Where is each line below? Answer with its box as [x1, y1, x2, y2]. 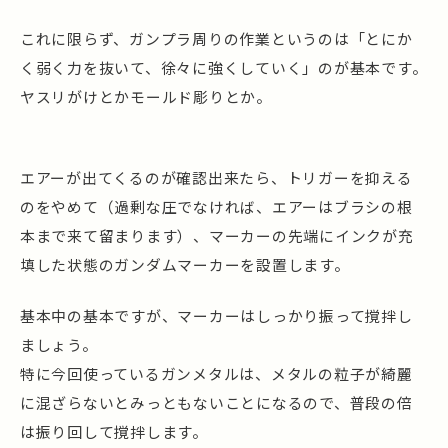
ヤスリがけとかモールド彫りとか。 [20, 86, 272, 108]
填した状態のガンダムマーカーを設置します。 [20, 253, 350, 275]
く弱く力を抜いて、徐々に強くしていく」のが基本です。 [20, 57, 428, 79]
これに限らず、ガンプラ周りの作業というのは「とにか [20, 28, 413, 50]
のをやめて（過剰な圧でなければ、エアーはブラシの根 [20, 195, 413, 217]
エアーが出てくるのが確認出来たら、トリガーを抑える [20, 166, 413, 188]
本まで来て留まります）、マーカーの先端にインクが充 [20, 224, 414, 246]
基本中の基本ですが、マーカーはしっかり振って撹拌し [20, 304, 413, 326]
